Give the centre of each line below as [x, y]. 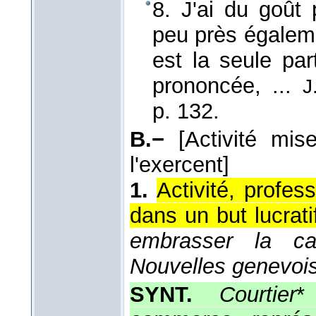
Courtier [257, 295]
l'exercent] [180, 165]
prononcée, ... [227, 86]
